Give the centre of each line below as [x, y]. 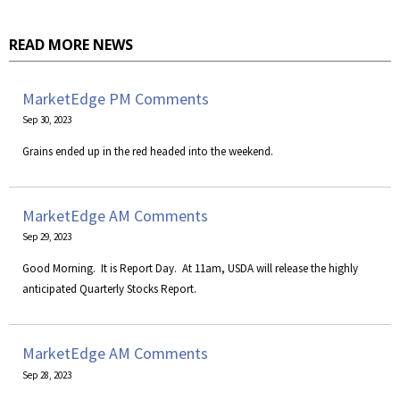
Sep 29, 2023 [47, 237]
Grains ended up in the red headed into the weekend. [148, 152]
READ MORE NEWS [71, 45]
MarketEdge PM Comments [116, 99]
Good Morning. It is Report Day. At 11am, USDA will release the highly [190, 269]
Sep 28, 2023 [47, 375]
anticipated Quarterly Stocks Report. [111, 289]
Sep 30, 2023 [47, 120]
